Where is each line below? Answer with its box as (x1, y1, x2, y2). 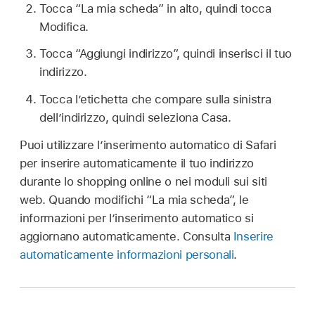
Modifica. (39, 19, 89, 34)
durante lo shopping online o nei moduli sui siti (20, 174, 267, 188)
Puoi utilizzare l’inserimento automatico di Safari (20, 137, 276, 152)
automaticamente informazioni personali (20, 247, 234, 262)
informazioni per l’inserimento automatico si (20, 210, 254, 225)
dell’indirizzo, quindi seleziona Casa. (39, 110, 231, 124)
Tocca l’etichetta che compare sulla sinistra (39, 92, 271, 106)
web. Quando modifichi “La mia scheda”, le (20, 192, 249, 207)
